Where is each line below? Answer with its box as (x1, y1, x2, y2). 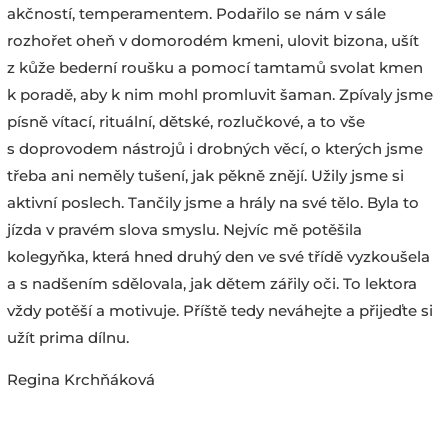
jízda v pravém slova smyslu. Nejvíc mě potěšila (6, 219, 362, 239)
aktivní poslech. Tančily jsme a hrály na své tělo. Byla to (6, 192, 419, 212)
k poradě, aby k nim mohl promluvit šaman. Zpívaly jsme (6, 84, 433, 104)
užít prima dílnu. (6, 327, 129, 347)
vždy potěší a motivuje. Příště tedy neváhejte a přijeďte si (6, 300, 433, 320)
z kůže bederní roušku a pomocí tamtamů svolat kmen (6, 57, 423, 77)
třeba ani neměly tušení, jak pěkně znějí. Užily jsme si (6, 165, 404, 185)
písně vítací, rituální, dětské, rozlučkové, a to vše (6, 111, 365, 131)
